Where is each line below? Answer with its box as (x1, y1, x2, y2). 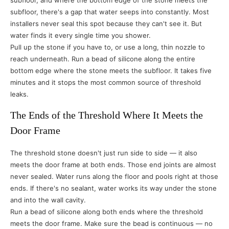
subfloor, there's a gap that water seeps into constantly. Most (10, 8, 209, 16)
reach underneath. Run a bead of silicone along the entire (10, 55, 195, 63)
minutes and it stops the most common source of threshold (10, 78, 201, 86)
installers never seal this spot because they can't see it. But (10, 19, 202, 28)
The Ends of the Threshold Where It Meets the (10, 109, 203, 121)
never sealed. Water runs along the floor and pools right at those (10, 172, 218, 180)
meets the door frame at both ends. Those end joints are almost (10, 161, 216, 169)
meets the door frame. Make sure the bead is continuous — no (10, 219, 213, 227)
